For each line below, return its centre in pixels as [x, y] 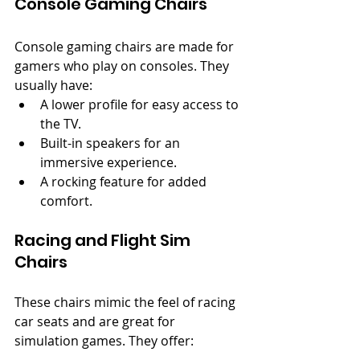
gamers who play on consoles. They [123, 65]
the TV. [61, 123]
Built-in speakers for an [112, 143]
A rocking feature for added [125, 181]
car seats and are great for [96, 321]
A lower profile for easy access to [141, 104]
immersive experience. [108, 162]
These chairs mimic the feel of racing [127, 302]
